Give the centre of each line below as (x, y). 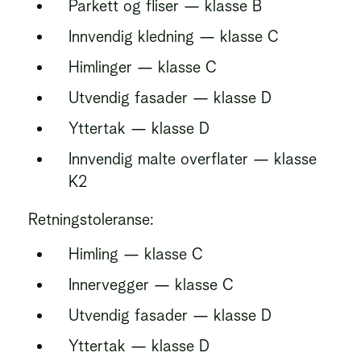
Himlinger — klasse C (143, 67)
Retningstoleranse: (91, 219)
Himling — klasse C (136, 254)
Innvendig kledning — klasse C (174, 36)
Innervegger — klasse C (151, 284)
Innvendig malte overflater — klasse (193, 159)
